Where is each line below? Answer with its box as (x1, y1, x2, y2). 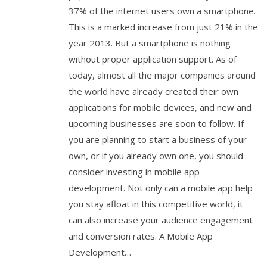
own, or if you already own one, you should (69, 149, 243, 162)
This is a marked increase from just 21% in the (69, 20, 258, 33)
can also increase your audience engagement (69, 213, 253, 226)
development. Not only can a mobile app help (69, 181, 253, 194)
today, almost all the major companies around (69, 69, 256, 81)
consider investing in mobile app (69, 165, 200, 178)
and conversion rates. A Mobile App (69, 229, 213, 242)
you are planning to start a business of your (69, 133, 247, 145)
